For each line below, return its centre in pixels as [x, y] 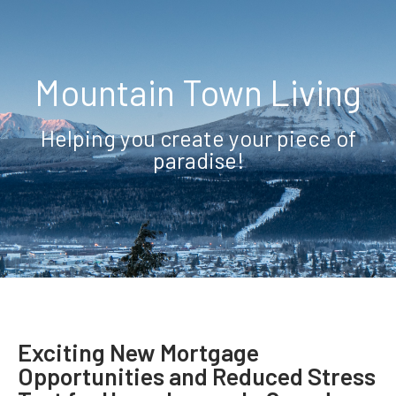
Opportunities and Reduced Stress [197, 376]
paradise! [198, 160]
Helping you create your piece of [198, 138]
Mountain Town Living [198, 92]
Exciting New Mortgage [138, 352]
